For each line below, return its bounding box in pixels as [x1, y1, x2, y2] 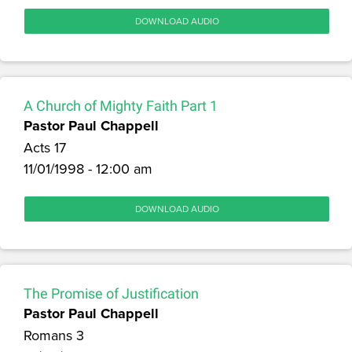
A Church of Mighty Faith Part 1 [24, 97, 218, 114]
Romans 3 [24, 324, 84, 345]
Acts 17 [24, 137, 66, 157]
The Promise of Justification [24, 284, 199, 302]
